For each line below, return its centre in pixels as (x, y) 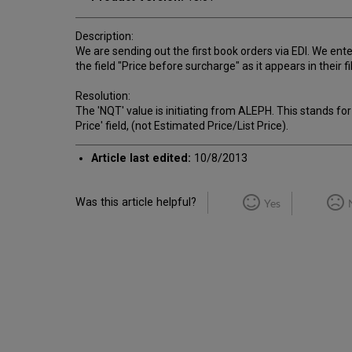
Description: (104, 36)
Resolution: (103, 95)
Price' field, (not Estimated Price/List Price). (182, 125)
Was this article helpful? (136, 202)
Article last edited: (141, 158)
